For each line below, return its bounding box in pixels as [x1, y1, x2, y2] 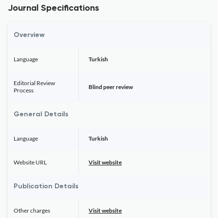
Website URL [14, 159, 47, 166]
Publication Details [14, 183, 78, 190]
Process [14, 87, 34, 94]
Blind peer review [89, 83, 133, 91]
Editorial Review [14, 79, 55, 87]
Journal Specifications [8, 4, 99, 13]
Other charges [14, 207, 50, 214]
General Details [14, 111, 68, 118]
